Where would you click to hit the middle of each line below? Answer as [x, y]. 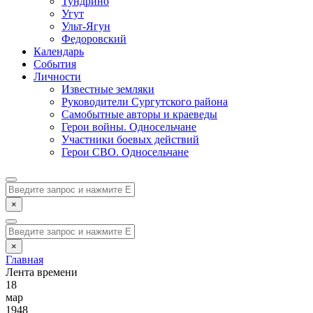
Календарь [59, 51]
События [55, 64]
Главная [24, 260]
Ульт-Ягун [86, 26]
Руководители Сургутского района [145, 102]
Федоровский [94, 39]
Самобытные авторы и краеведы [139, 114]
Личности [57, 77]
